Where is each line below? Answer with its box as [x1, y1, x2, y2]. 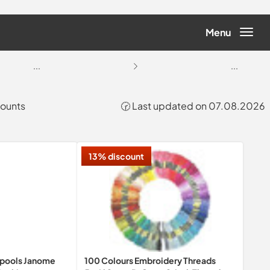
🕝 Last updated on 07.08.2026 [121, 99, 265, 112]
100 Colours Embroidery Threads [84, 254, 216, 266]
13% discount [89, 151, 145, 162]
